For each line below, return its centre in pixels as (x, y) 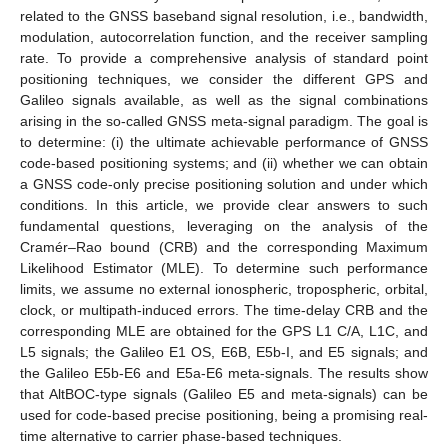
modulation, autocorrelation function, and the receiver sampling (224, 36)
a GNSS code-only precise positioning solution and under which (224, 183)
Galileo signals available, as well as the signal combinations (224, 99)
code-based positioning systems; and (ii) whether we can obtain (224, 162)
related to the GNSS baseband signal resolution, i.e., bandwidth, (224, 15)
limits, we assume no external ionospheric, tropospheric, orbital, (224, 288)
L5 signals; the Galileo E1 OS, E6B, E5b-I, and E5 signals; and (224, 351)
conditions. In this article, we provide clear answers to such (224, 204)
